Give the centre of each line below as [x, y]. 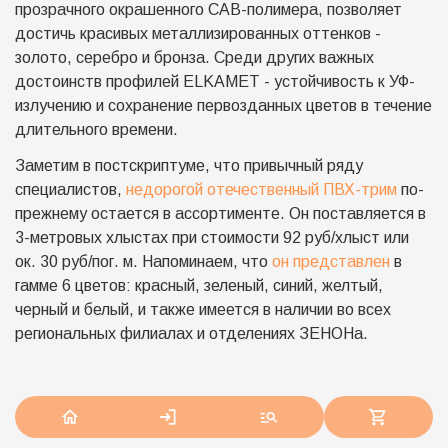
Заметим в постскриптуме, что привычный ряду [189, 165]
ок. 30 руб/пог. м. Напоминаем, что [143, 261]
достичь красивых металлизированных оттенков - [198, 33]
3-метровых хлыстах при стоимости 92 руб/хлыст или [212, 237]
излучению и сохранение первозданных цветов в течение [223, 105]
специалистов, [70, 189]
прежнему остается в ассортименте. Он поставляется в [220, 213]
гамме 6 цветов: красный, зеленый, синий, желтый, [199, 285]
